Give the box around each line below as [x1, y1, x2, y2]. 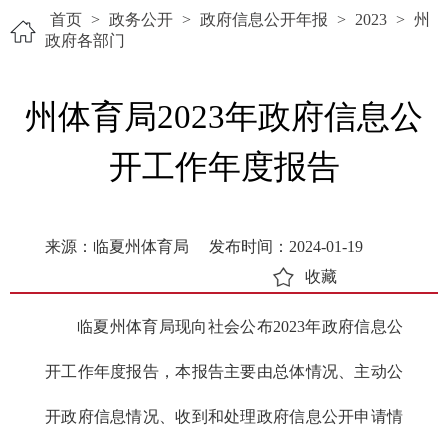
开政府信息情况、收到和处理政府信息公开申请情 [45, 408, 403, 425]
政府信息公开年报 [200, 11, 328, 28]
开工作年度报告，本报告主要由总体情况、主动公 [45, 363, 403, 380]
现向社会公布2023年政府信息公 [175, 318, 403, 335]
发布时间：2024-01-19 [209, 238, 363, 255]
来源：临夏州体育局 [45, 238, 189, 255]
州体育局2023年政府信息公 [25, 99, 423, 135]
